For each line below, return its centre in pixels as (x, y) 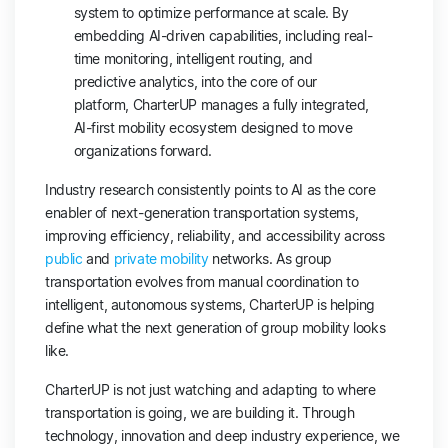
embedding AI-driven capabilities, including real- (223, 36)
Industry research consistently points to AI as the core (210, 190)
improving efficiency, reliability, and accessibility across (215, 236)
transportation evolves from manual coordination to (202, 282)
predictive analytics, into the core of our (195, 82)
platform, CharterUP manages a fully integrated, (221, 105)
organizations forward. (144, 151)
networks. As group (271, 259)
